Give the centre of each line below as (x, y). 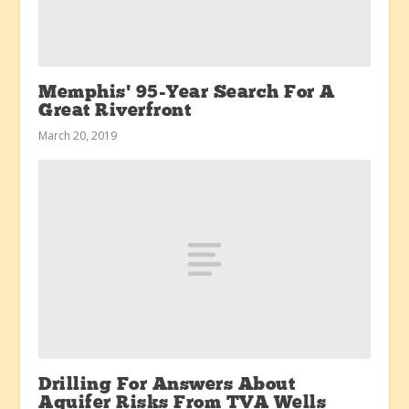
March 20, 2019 (78, 136)
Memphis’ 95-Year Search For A (187, 94)
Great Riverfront (115, 112)
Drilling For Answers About (167, 386)
